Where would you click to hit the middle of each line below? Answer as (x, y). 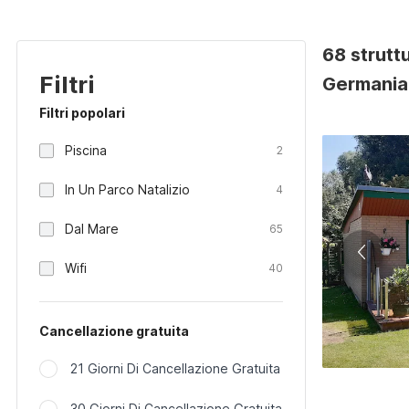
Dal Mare (92, 229)
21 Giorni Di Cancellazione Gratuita (175, 368)
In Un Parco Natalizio (127, 189)
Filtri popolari (82, 113)
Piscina (86, 150)
